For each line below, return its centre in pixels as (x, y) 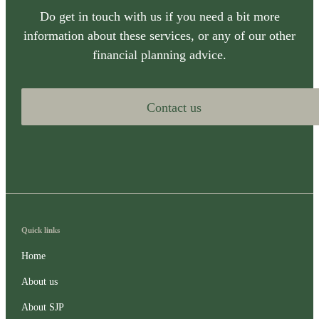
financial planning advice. (159, 55)
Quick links (40, 230)
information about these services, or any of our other (159, 36)
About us (39, 281)
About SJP (42, 307)
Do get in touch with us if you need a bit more (159, 17)
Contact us (174, 108)
